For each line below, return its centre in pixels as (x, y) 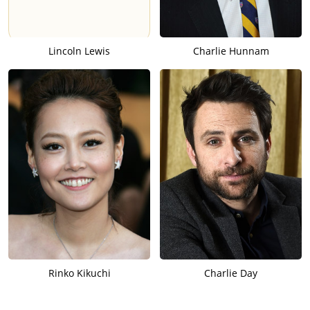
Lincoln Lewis (79, 51)
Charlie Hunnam (231, 51)
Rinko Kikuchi (79, 273)
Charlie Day (231, 273)
